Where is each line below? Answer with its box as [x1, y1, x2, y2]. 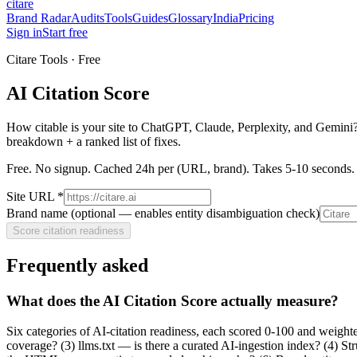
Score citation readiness [13, 224, 124, 237]
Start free [42, 25, 88, 39]
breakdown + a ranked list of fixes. [6, 134, 181, 148]
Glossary [168, 11, 213, 25]
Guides [132, 11, 168, 25]
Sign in [6, 25, 42, 39]
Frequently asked [6, 254, 148, 276]
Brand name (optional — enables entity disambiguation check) [6, 206, 320, 220]
